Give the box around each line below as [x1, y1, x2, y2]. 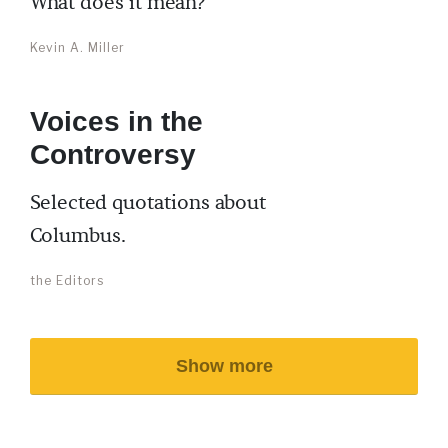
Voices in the [30, 106, 203, 137]
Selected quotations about [30, 190, 266, 216]
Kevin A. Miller [30, 40, 125, 55]
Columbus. [30, 223, 126, 249]
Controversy [30, 139, 196, 170]
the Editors [30, 273, 104, 288]
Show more [175, 356, 273, 376]
